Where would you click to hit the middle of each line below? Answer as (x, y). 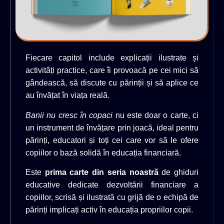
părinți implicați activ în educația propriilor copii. (109, 210)
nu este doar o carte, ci (156, 115)
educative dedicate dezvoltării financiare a (112, 185)
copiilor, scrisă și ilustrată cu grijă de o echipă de (112, 197)
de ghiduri (178, 172)
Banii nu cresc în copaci (69, 115)
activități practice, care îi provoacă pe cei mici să (112, 70)
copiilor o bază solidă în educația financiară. (103, 152)
